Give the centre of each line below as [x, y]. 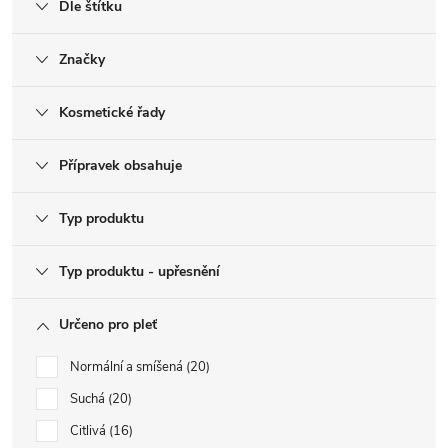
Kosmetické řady [112, 113]
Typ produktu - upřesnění [139, 272]
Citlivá [89, 431]
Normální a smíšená [128, 367]
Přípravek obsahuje [120, 166]
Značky [82, 60]
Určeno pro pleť [108, 325]
